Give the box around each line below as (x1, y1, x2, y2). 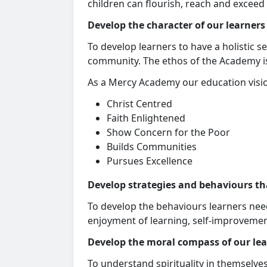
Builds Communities (107, 140, 197, 153)
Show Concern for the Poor (107, 126, 230, 139)
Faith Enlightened (107, 111, 185, 125)
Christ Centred (107, 97, 172, 110)
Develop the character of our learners (88, 18, 265, 32)
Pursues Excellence (107, 154, 193, 167)
